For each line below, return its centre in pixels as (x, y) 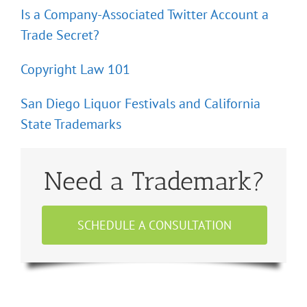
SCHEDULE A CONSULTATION (155, 225)
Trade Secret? (60, 35)
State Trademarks (71, 124)
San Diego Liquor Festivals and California (140, 104)
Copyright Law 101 (75, 70)
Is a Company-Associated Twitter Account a (145, 15)
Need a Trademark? (155, 181)
